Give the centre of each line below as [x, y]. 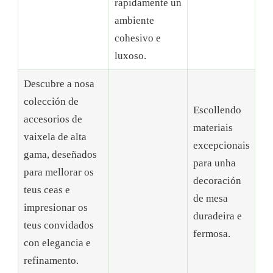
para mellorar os [58, 172]
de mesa [210, 199]
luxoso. [130, 56]
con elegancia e [57, 243]
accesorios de [53, 119]
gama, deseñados [60, 155]
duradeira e [217, 216]
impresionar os [55, 208]
